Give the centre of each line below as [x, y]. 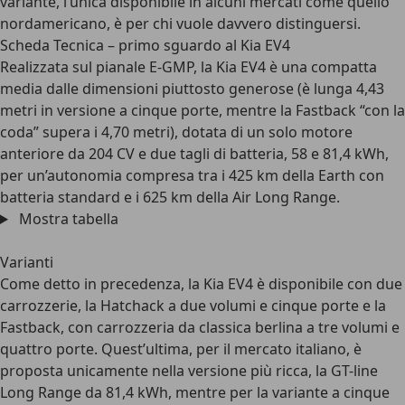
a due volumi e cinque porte [264, 306]
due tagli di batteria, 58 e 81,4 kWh [268, 154]
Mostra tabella [66, 219]
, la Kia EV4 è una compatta [285, 67]
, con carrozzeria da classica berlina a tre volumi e [230, 327]
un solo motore [300, 132]
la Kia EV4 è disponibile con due [295, 284]
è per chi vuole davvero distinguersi [235, 24]
